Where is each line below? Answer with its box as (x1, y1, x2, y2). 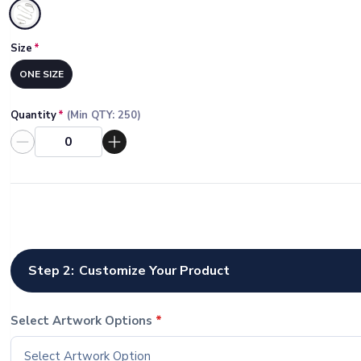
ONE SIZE (19, 68, 64, 81)
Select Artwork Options (10, 313, 153, 329)
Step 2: (28, 262, 75, 280)
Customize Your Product (79, 262, 230, 280)
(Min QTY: (64, 108, 118, 122)
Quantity (10, 108, 57, 122)
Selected (23, 13, 82, 33)
